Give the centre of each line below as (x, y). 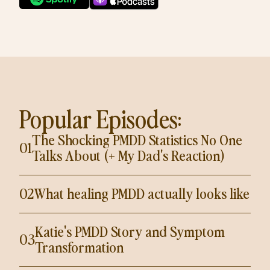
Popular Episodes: (100, 118)
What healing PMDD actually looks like (142, 193)
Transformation (79, 246)
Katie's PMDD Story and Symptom (130, 231)
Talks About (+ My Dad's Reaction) (129, 155)
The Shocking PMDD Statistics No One (137, 139)
